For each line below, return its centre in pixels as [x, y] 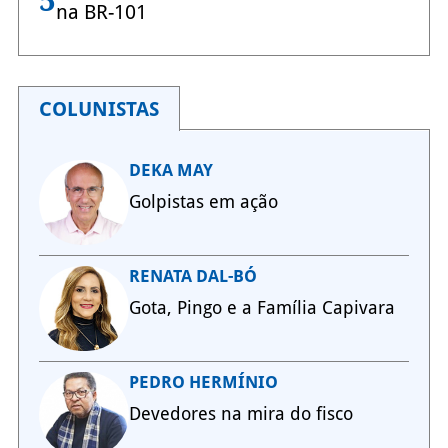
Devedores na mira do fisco [240, 414]
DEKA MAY [170, 170]
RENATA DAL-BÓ [192, 276]
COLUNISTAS [98, 109]
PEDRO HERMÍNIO [203, 382]
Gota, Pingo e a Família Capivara [261, 308]
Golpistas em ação [203, 202]
